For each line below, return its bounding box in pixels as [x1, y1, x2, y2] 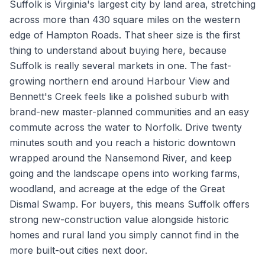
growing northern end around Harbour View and [9, 75, 230, 87]
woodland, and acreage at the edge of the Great [9, 183, 225, 195]
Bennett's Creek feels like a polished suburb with [9, 91, 229, 102]
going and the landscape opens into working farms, [9, 167, 240, 179]
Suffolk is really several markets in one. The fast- [9, 60, 231, 72]
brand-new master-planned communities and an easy [9, 106, 249, 118]
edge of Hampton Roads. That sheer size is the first [9, 29, 240, 41]
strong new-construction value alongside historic [9, 214, 229, 225]
